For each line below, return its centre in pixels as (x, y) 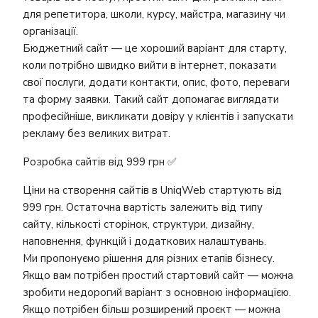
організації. (50, 31)
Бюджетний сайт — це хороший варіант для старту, (155, 48)
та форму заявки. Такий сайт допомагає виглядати (151, 99)
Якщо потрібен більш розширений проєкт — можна (152, 309)
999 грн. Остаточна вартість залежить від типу (143, 207)
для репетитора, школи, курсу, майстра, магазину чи (154, 14)
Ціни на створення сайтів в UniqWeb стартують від (152, 190)
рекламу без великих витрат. (97, 133)
